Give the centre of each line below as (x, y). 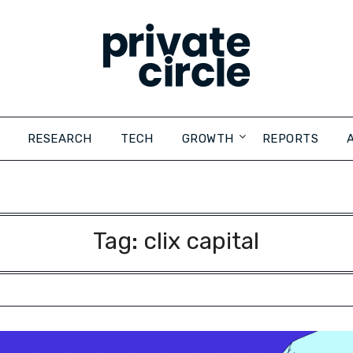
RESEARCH (59, 139)
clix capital (202, 241)
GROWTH (208, 139)
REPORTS (290, 139)
